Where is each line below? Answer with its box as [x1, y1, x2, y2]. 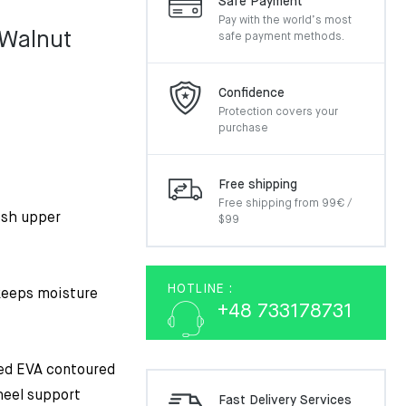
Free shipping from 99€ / [218, 198, 352, 209]
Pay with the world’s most [218, 15, 352, 26]
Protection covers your [218, 107, 338, 118]
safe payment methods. [218, 32, 344, 43]
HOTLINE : [168, 283, 233, 295]
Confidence [218, 87, 285, 100]
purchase [218, 123, 268, 134]
